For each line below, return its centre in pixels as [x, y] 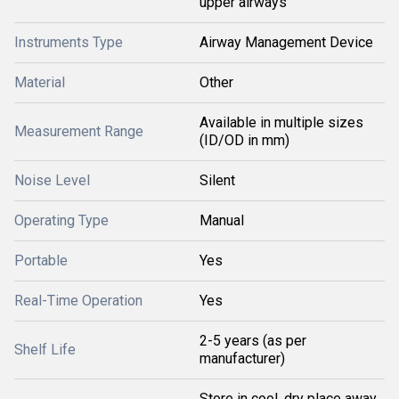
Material [40, 82]
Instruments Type [69, 42]
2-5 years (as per [253, 341]
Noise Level [52, 180]
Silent [217, 180]
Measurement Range [79, 131]
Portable [41, 261]
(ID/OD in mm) [244, 140]
